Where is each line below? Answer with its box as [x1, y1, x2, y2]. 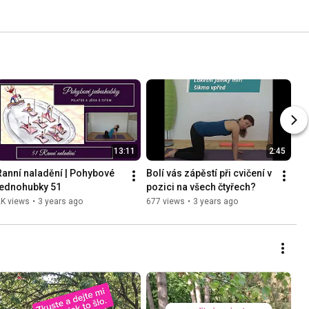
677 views [146, 197, 185, 207]
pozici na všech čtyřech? [146, 181, 256, 193]
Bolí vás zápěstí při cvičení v [146, 168, 272, 179]
